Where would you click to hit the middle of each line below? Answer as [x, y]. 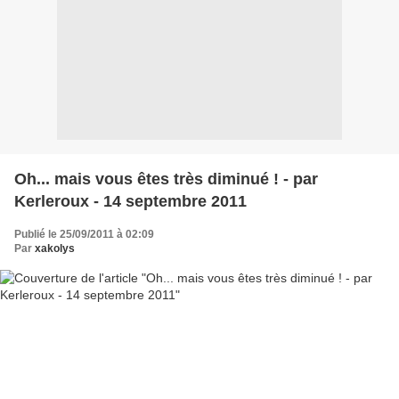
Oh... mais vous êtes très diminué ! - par [166, 179]
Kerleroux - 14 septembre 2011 [130, 201]
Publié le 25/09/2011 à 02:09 [84, 234]
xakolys [55, 248]
